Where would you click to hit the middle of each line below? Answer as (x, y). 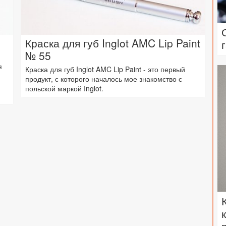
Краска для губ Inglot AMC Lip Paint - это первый (105, 69)
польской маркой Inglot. (64, 88)
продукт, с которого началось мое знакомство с (104, 78)
